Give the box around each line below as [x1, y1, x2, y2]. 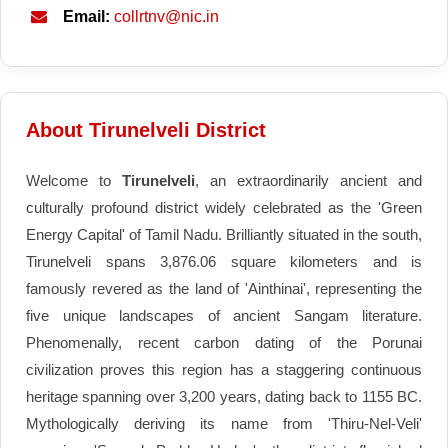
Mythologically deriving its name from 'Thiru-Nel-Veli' [26, 414, 422, 432]
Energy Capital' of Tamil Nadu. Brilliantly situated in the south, [26, 225, 422, 243]
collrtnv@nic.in [114, 7, 219, 25]
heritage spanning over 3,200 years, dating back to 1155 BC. [26, 387, 422, 405]
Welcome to [26, 171, 122, 189]
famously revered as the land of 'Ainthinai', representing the [26, 279, 422, 297]
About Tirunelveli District [26, 118, 266, 141]
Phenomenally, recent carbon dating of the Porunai [26, 333, 422, 351]
